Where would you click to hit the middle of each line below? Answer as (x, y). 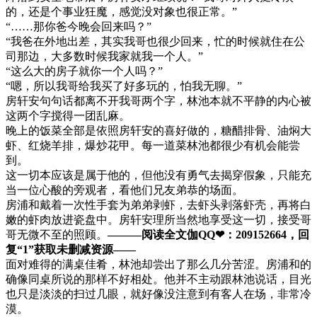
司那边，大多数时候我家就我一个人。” (104, 56)
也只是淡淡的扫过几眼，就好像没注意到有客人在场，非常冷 (158, 294)
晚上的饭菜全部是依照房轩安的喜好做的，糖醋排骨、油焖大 (158, 130)
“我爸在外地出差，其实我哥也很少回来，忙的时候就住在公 (155, 41)
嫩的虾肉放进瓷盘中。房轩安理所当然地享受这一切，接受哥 (158, 219)
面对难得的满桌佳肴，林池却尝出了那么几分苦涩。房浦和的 (158, 264)
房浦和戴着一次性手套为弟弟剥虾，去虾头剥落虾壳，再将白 (158, 204)
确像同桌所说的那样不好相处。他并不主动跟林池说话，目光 (158, 279)
